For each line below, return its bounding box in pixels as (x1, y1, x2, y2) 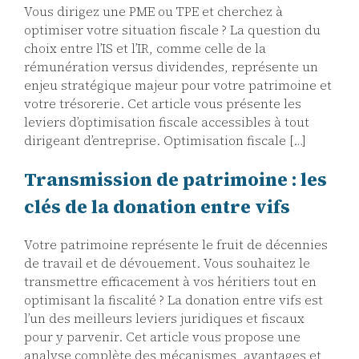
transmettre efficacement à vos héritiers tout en (24, 272, 317, 290)
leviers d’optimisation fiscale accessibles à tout (24, 114, 309, 131)
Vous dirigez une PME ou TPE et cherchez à (24, 3, 283, 21)
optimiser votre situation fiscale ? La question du (24, 22, 321, 39)
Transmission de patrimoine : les (24, 166, 327, 192)
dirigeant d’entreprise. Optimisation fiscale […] (24, 132, 306, 150)
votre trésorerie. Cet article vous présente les (24, 95, 301, 113)
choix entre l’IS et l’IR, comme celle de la (24, 40, 266, 58)
